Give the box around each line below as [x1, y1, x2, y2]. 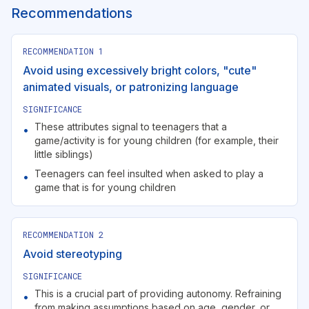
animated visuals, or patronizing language [23, 80, 239, 94]
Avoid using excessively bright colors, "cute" [23, 63, 257, 77]
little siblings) [34, 148, 93, 160]
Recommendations [11, 5, 132, 21]
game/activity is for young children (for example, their [34, 134, 279, 146]
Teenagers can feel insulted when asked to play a [34, 168, 263, 179]
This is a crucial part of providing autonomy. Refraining [34, 288, 281, 299]
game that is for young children [34, 181, 176, 193]
